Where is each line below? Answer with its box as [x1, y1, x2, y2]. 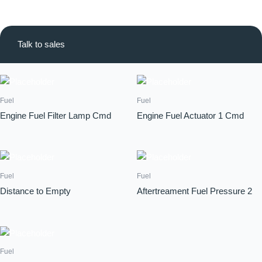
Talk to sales [18, 39, 65, 49]
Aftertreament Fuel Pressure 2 [137, 186, 252, 196]
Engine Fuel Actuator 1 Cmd [137, 110, 244, 120]
